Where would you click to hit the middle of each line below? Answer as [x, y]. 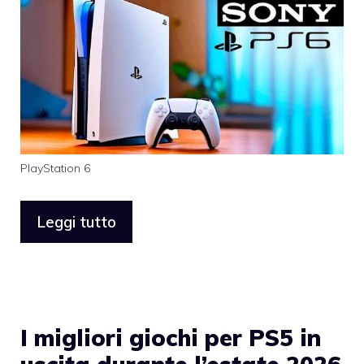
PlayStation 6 [56, 168]
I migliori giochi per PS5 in [171, 338]
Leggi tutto [76, 222]
